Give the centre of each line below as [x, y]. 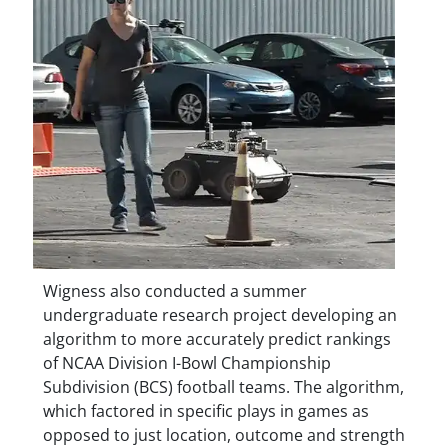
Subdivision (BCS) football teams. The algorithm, [223, 386]
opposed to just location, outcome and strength [223, 434]
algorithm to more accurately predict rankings [216, 338]
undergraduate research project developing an [219, 314]
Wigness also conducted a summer [174, 290]
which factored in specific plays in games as [205, 410]
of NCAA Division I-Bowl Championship [186, 362]
